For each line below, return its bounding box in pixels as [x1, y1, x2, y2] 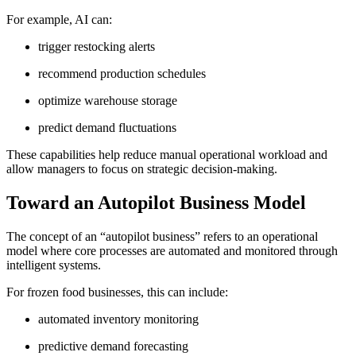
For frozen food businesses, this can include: [6, 284, 228, 299]
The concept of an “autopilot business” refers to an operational [6, 229, 318, 243]
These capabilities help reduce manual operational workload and [6, 147, 327, 161]
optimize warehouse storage [38, 93, 177, 107]
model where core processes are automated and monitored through [6, 243, 338, 257]
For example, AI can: [6, 12, 112, 26]
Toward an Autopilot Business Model [6, 192, 306, 213]
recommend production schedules [38, 66, 206, 80]
